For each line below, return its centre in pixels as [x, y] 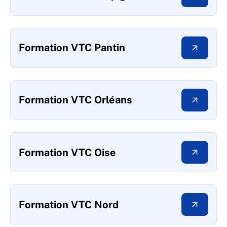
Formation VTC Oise [67, 152]
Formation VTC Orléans [75, 100]
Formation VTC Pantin [72, 48]
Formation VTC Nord [69, 204]
